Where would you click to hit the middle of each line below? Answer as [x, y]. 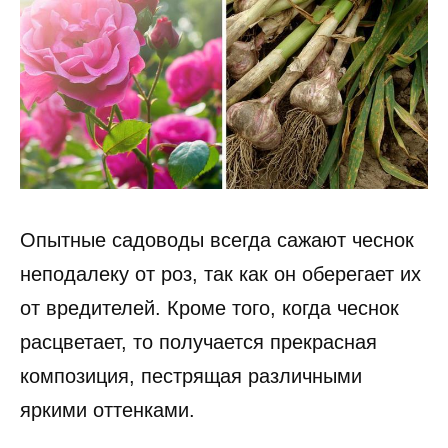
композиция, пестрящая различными [191, 375]
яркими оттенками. [107, 409]
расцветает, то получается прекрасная [198, 341]
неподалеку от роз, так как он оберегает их [220, 273]
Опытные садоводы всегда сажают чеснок [217, 239]
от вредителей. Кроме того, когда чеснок [209, 307]
